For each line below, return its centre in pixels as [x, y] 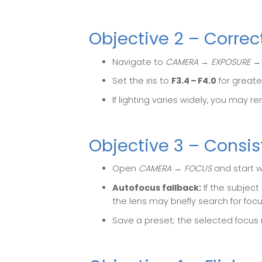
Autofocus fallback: [157, 187]
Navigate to [139, 62]
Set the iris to [142, 81]
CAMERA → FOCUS [175, 169]
